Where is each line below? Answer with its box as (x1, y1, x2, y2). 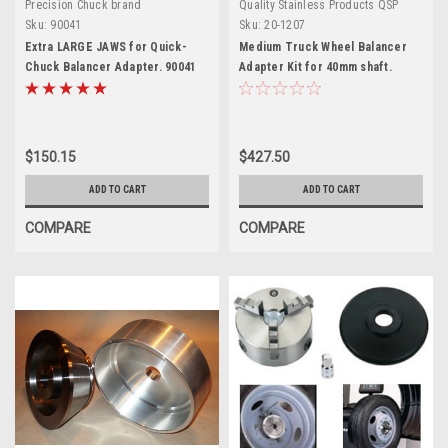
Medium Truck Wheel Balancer (239, 39, 407, 54)
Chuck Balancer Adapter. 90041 (25, 59, 197, 74)
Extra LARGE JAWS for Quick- (25, 39, 187, 54)
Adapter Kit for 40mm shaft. (239, 59, 392, 74)
